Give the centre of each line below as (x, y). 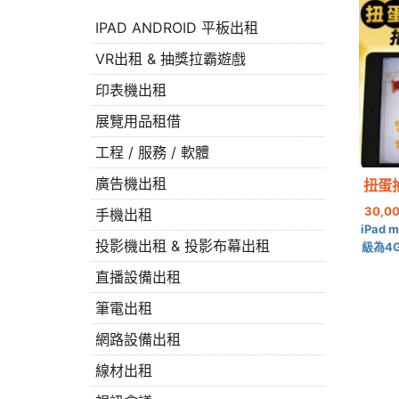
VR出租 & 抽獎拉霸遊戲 (171, 59)
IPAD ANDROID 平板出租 (177, 28)
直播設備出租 (138, 277)
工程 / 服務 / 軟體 (152, 152)
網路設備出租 (138, 339)
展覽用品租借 (138, 121)
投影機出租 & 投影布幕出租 (183, 246)
